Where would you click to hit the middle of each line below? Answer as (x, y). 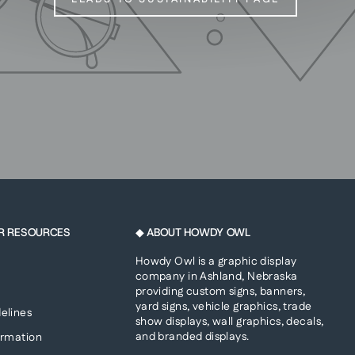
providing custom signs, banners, (220, 292)
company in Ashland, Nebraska (216, 277)
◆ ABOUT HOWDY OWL (193, 233)
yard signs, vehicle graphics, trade (223, 307)
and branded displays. (192, 337)
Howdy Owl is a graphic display (216, 262)
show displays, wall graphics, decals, (229, 322)
